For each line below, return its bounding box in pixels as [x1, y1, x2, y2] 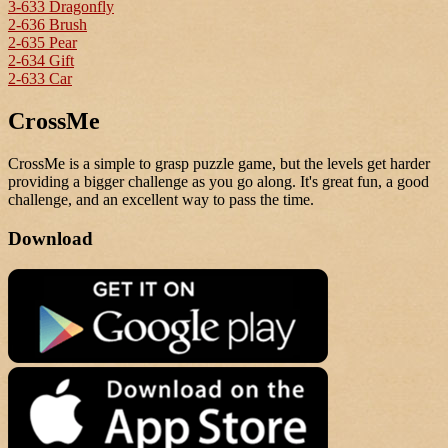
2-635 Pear [8, 34, 77, 52]
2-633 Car [8, 70, 72, 88]
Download [8, 228, 93, 249]
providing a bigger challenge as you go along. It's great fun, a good [8, 173, 429, 191]
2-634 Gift [8, 52, 74, 70]
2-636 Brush [8, 16, 87, 34]
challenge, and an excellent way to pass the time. [8, 191, 314, 209]
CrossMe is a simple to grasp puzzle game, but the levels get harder [8, 155, 430, 173]
